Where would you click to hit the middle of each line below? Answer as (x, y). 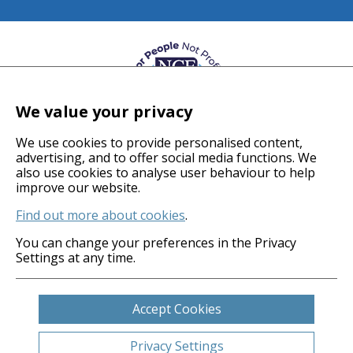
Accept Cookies (176, 309)
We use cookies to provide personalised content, (159, 143)
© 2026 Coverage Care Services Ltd (176, 185)
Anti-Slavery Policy (176, 242)
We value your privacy (104, 111)
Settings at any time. (76, 258)
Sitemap (176, 336)
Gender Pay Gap (176, 260)
